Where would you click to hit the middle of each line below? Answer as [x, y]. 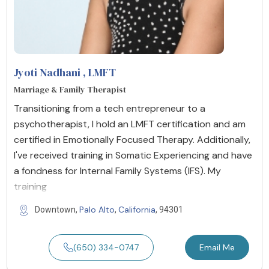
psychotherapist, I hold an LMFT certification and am [130, 124]
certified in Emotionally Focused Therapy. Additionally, [132, 139]
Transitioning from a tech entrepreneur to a [110, 108]
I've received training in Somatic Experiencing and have [133, 155]
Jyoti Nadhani [47, 72]
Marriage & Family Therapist [70, 89]
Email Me [217, 247]
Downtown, [57, 209]
